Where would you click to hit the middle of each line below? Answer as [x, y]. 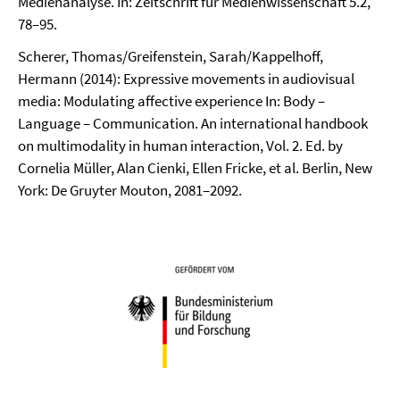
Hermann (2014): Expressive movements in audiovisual [186, 79]
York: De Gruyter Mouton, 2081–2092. [130, 190]
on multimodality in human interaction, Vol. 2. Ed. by [180, 146]
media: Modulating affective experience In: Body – [171, 101]
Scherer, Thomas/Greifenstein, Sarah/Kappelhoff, [171, 56]
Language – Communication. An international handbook [193, 123]
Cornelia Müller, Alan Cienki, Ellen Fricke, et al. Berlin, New [195, 168]
